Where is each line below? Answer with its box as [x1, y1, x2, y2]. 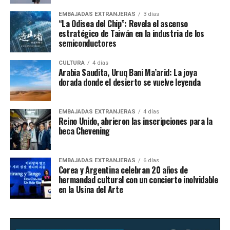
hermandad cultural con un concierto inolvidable [58, 174, 218, 186]
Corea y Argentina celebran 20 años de [58, 164, 188, 177]
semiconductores [58, 37, 117, 50]
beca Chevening [58, 125, 112, 138]
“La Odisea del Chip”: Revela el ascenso [58, 17, 188, 30]
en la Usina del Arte [58, 183, 123, 196]
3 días [143, 11, 159, 18]
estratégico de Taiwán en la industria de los [58, 27, 204, 40]
